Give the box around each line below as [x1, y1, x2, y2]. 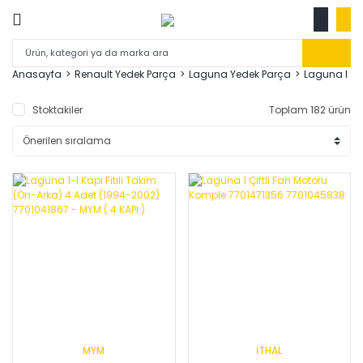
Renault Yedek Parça [75, 67, 176, 81]
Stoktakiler [32, 103, 83, 117]
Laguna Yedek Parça [189, 67, 291, 81]
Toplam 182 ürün [269, 103, 351, 117]
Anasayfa [12, 67, 62, 81]
